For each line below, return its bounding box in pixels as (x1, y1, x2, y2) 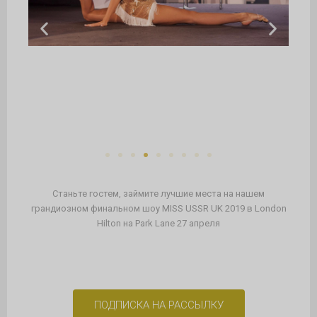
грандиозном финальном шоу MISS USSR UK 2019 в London (30, 203, 287, 214)
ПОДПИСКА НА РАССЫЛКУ (93, 298, 224, 311)
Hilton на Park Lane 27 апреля (97, 218, 220, 229)
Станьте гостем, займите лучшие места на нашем (52, 188, 265, 200)
